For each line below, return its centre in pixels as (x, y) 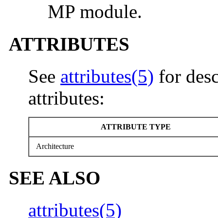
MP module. (95, 12)
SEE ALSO (54, 178)
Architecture (54, 146)
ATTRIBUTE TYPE (135, 127)
